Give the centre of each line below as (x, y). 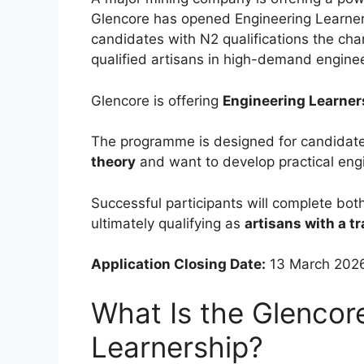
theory (113, 162)
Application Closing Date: (178, 264)
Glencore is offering (157, 100)
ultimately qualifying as (168, 223)
